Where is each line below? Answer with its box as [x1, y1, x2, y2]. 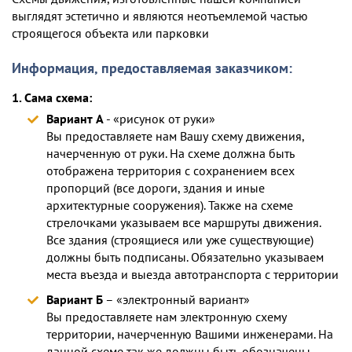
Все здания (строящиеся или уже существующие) [46, 232, 313, 248]
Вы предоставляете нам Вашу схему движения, [46, 128, 304, 145]
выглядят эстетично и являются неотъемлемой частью [12, 7, 308, 24]
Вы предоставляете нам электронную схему [46, 309, 287, 325]
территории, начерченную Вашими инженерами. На [46, 326, 333, 343]
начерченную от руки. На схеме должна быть [46, 145, 295, 162]
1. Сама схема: [12, 90, 92, 106]
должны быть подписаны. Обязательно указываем [46, 249, 324, 266]
